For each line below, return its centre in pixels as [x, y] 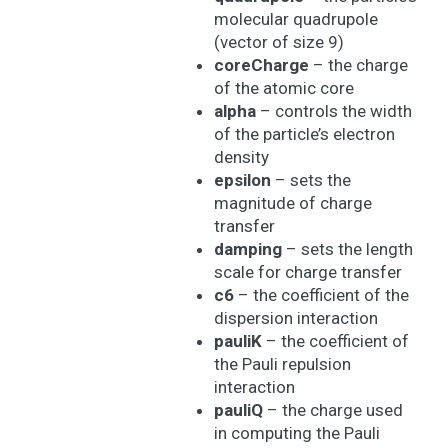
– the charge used [332, 410]
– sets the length [347, 249]
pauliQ [238, 410]
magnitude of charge [292, 203]
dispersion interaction [295, 318]
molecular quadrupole [295, 19]
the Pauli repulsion [282, 364]
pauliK [237, 341]
